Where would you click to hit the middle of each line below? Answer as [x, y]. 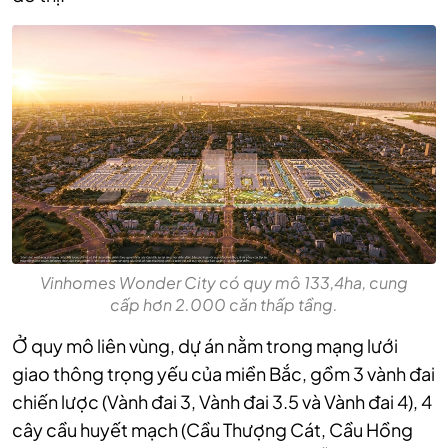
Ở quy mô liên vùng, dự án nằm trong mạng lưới [205, 345]
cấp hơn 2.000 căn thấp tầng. [224, 304]
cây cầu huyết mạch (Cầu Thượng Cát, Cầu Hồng [212, 429]
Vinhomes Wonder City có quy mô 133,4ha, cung [224, 282]
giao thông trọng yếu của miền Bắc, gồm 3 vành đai [223, 373]
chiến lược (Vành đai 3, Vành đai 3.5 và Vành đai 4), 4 [222, 401]
